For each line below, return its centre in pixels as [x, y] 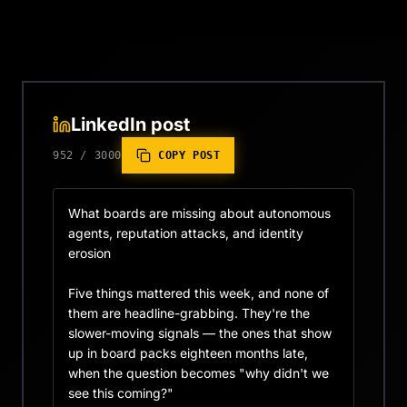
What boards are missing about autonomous [199, 213]
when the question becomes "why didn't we [199, 373]
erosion [89, 253]
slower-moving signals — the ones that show [200, 333]
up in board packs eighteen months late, [188, 353]
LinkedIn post [130, 124]
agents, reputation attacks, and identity [186, 233]
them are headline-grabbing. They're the [189, 313]
